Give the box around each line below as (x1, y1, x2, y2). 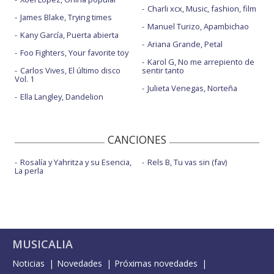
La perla (15, 165, 43, 176)
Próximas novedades (114, 257, 198, 269)
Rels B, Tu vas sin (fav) (147, 156, 227, 168)
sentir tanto (141, 64, 184, 76)
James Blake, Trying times (20, 11, 112, 23)
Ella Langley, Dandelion (20, 91, 103, 102)
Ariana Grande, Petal (147, 38, 223, 50)
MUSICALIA (12, 236, 73, 251)
